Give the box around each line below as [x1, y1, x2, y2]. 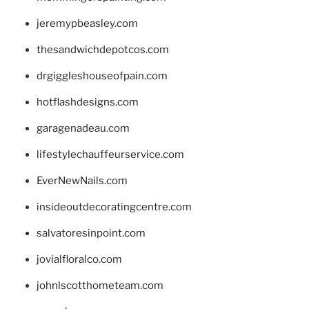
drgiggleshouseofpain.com [36, 69, 168, 82]
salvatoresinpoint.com [36, 226, 146, 239]
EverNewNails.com [36, 174, 128, 187]
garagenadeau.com [36, 121, 130, 134]
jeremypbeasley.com [36, 17, 138, 30]
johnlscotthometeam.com [36, 279, 163, 292]
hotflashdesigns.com [36, 95, 139, 108]
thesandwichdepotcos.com [36, 43, 169, 56]
